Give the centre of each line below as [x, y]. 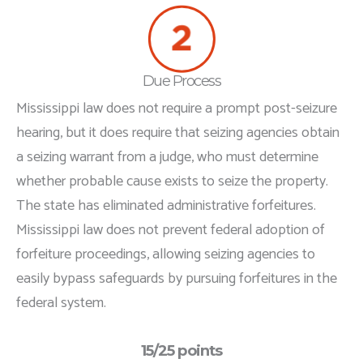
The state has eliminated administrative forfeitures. [166, 206]
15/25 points [181, 351]
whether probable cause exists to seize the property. [172, 182]
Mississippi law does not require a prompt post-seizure [177, 109]
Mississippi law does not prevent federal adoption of [171, 231]
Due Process [181, 81]
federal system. [61, 303]
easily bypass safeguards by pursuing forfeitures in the [177, 279]
